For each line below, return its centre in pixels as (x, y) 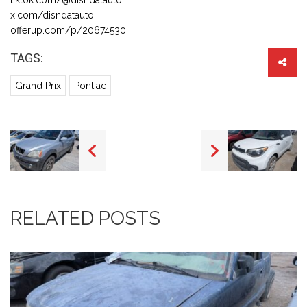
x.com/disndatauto (52, 15)
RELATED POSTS (85, 218)
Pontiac (90, 85)
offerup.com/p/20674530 (68, 30)
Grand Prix (38, 85)
